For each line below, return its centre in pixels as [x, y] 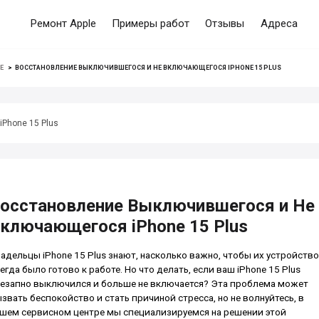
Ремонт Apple [63, 24]
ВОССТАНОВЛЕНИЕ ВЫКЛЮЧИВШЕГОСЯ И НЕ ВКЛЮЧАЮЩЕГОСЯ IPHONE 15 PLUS [148, 68]
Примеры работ [150, 24]
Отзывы [225, 24]
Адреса [279, 24]
